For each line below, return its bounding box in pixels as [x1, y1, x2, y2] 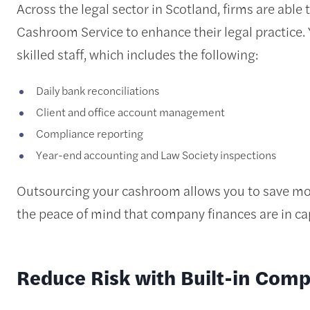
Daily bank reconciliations [36, 82, 159, 98]
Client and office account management [36, 103, 225, 120]
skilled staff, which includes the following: [17, 44, 258, 64]
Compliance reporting [36, 125, 143, 141]
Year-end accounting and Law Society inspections [36, 146, 276, 163]
